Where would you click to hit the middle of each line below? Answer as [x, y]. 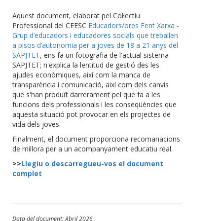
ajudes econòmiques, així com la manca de [81, 75]
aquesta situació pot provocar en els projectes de [92, 114]
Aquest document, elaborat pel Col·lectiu [76, 16]
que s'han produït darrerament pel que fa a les [86, 95]
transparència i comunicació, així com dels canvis [91, 85]
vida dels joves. [37, 124]
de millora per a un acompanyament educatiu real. [92, 149]
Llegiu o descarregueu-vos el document [92, 164]
